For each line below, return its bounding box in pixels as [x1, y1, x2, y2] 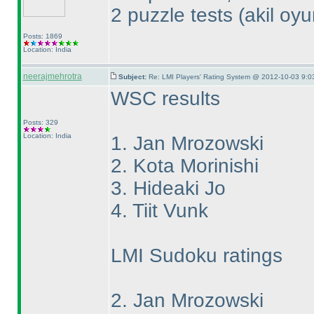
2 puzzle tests [110, 4, 238, 26]
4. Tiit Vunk [110, 200, 208, 221]
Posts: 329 [22, 118, 58, 126]
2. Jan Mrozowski [110, 289, 264, 311]
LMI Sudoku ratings [110, 245, 282, 266]
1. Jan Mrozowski [110, 132, 264, 154]
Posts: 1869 [22, 32, 62, 40]
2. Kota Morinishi [110, 155, 259, 177]
